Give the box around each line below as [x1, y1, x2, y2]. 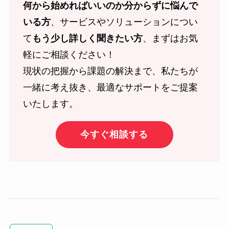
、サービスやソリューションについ [50, 16, 198, 27]
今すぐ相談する [80, 129, 149, 140]
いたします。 [22, 98, 78, 109]
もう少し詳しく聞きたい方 [32, 33, 143, 43]
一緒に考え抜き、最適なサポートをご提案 [22, 82, 198, 93]
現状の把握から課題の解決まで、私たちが [22, 65, 198, 76]
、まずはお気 [142, 33, 198, 43]
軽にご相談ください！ [22, 49, 115, 60]
